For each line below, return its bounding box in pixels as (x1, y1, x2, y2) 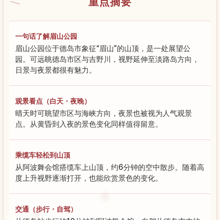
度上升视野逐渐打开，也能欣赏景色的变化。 (15, 173, 163, 183)
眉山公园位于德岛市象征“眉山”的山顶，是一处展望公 (15, 43, 191, 53)
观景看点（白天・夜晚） (15, 96, 91, 105)
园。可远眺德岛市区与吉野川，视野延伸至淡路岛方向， (15, 54, 199, 64)
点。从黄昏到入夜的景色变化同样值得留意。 (15, 119, 163, 129)
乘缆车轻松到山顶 (15, 150, 70, 159)
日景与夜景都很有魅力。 (15, 65, 96, 75)
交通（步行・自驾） (15, 204, 77, 213)
